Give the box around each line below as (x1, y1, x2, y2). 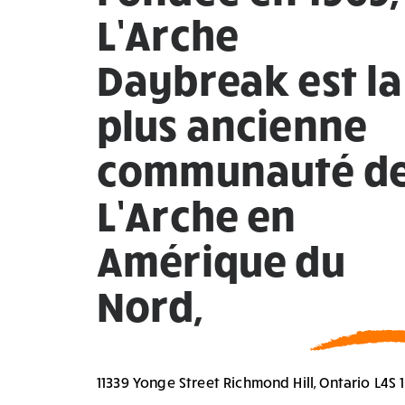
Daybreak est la (97, 52, 403, 104)
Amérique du (97, 233, 345, 285)
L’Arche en (97, 188, 297, 240)
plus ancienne (97, 98, 368, 149)
